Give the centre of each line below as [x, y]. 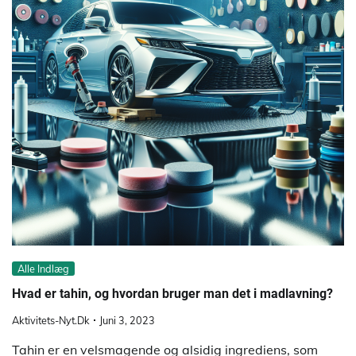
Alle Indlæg [43, 268]
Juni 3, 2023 [127, 320]
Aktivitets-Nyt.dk [51, 320]
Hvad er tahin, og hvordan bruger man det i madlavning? [172, 294]
